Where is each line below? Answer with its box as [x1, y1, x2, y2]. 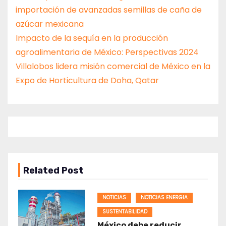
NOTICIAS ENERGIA [140, 193, 188, 201]
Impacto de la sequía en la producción [16, 32, 168, 44]
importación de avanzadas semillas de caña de [16, 4, 202, 16]
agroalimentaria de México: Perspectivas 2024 [16, 46, 199, 58]
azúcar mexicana [16, 18, 84, 30]
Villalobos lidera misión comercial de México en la [16, 60, 210, 72]
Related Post [23, 164, 84, 176]
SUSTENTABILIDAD [102, 207, 147, 215]
